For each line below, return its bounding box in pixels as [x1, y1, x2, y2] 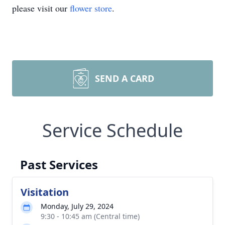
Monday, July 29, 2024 [41, 201, 114, 211]
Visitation [21, 185, 69, 199]
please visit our [12, 2, 70, 14]
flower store [70, 2, 112, 14]
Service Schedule [42, 118, 183, 143]
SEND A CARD [95, 72, 154, 84]
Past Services [20, 156, 98, 173]
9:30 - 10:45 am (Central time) [41, 211, 140, 221]
